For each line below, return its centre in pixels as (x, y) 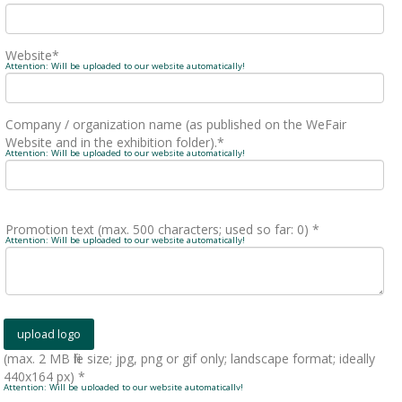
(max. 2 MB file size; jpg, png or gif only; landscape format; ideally (190, 359)
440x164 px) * (45, 377)
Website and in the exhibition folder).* (115, 142)
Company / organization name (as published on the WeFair (176, 124)
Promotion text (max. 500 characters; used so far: (152, 229)
